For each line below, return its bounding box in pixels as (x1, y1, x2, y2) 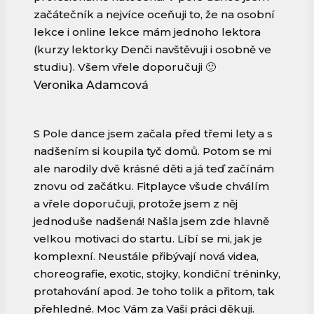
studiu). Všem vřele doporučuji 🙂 (34, 60, 216, 74)
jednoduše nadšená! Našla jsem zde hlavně (34, 214, 269, 228)
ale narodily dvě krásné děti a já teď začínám (34, 162, 274, 176)
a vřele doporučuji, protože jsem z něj (34, 197, 238, 211)
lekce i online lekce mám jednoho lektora (34, 25, 261, 39)
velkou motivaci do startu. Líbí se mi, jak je (34, 232, 262, 246)
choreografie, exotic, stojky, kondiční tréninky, (34, 267, 280, 281)
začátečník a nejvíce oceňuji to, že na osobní (34, 8, 275, 22)
